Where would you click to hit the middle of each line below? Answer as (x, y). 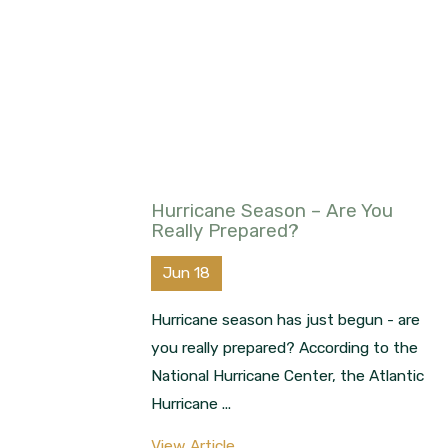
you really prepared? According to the (285, 348)
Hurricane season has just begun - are (286, 320)
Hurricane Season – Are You (272, 210)
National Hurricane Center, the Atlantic (288, 376)
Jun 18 (186, 273)
